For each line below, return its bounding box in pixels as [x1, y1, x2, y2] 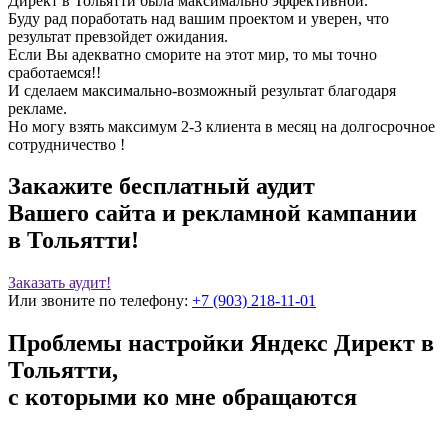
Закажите [8, 173, 119, 200]
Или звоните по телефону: [8, 292, 192, 310]
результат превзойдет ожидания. [8, 27, 228, 45]
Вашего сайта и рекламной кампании [8, 200, 417, 227]
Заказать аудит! [8, 274, 111, 292]
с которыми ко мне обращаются [8, 384, 357, 411]
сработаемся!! [8, 63, 101, 81]
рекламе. [8, 99, 67, 117]
